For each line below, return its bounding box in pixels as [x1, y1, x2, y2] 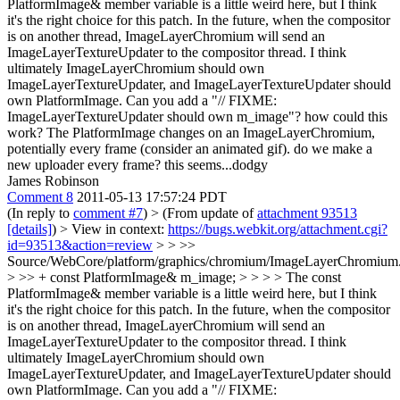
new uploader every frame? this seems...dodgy [7, 157, 268, 172]
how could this [301, 109, 387, 124]
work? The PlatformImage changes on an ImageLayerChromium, [7, 125, 375, 140]
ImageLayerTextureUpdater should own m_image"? [7, 109, 301, 124]
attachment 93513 [257, 205, 357, 221]
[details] [7, 221, 52, 237]
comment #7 [73, 205, 143, 221]
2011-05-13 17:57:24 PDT [77, 189, 227, 204]
